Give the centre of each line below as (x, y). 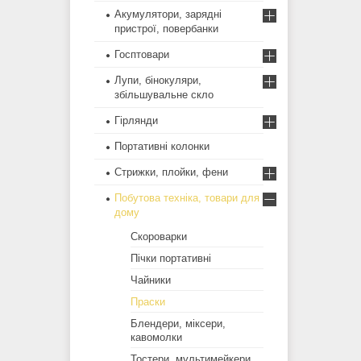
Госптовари (142, 55)
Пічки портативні (171, 259)
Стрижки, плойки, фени (171, 172)
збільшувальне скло (164, 95)
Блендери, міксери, (178, 324)
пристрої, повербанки (166, 29)
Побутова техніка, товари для (187, 198)
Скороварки (159, 237)
